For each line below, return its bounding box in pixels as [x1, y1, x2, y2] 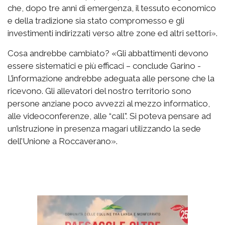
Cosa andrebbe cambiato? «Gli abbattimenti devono [8, 48, 208, 58]
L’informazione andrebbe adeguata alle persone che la [8, 73, 214, 83]
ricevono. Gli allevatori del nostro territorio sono [8, 86, 191, 96]
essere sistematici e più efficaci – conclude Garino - [8, 61, 201, 71]
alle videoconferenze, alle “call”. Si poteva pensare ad [8, 111, 211, 121]
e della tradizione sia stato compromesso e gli [8, 16, 184, 26]
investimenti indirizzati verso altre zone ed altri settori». [8, 28, 217, 38]
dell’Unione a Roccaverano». [8, 136, 118, 146]
